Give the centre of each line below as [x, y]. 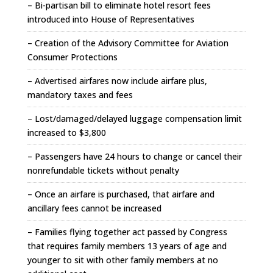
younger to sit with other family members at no [122, 260]
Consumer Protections [72, 57]
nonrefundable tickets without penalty [103, 170]
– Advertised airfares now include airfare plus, [117, 80]
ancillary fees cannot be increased [94, 208]
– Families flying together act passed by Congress [127, 232]
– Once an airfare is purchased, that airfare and [121, 194]
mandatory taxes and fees [80, 94]
